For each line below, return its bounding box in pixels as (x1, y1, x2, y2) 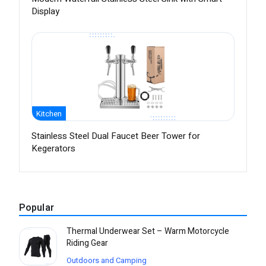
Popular (19, 201, 54, 216)
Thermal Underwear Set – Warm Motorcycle (66, 225, 229, 238)
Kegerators (31, 142, 75, 156)
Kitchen (36, 108, 62, 120)
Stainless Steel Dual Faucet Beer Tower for (31, 129, 200, 143)
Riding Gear (66, 237, 108, 250)
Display (31, 5, 59, 18)
